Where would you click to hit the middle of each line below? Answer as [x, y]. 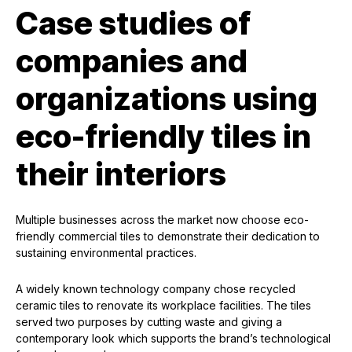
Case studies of [133, 24]
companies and [132, 61]
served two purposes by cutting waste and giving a [149, 322]
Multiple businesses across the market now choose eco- [162, 220]
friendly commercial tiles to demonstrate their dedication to [168, 236]
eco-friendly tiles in [163, 137]
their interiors [121, 174]
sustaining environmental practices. [106, 253]
